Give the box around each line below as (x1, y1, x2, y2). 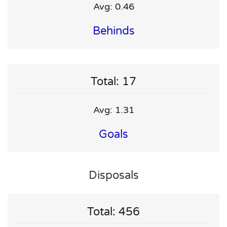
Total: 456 (87, 205, 140, 218)
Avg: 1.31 (93, 104, 134, 116)
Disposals (88, 168, 139, 182)
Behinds (92, 24, 135, 38)
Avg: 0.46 (93, 1, 134, 13)
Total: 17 (91, 75, 136, 89)
